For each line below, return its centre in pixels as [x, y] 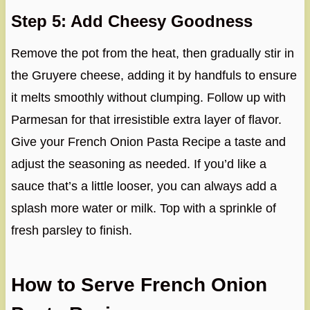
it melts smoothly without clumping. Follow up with [148, 97]
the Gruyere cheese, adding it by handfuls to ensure [154, 75]
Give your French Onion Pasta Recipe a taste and [148, 142]
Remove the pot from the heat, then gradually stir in [152, 53]
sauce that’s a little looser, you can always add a [144, 186]
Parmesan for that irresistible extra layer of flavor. [146, 119]
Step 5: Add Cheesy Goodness [131, 21]
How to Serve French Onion [139, 284]
